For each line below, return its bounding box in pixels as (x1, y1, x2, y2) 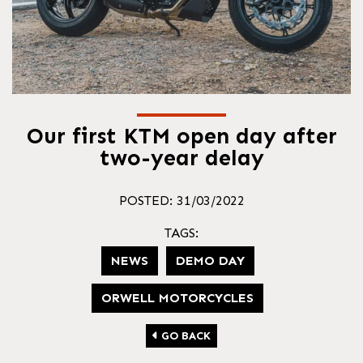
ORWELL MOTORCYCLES (101, 290, 254, 305)
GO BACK (158, 329, 211, 343)
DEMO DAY (175, 253, 245, 268)
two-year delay (99, 144, 264, 171)
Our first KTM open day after (26, 122, 337, 149)
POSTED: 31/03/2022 (118, 193, 245, 208)
